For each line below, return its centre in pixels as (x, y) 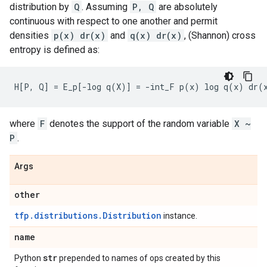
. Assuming (106, 7)
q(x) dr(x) (156, 35)
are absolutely (187, 7)
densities (30, 35)
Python (29, 258)
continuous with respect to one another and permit (114, 21)
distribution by (41, 7)
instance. (179, 216)
